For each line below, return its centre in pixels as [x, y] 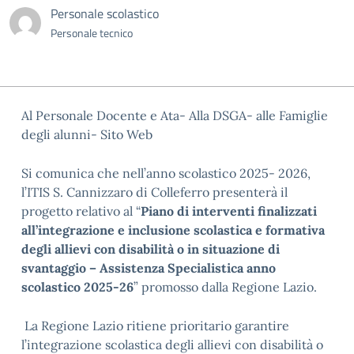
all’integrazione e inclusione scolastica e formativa [173, 230]
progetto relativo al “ [81, 211]
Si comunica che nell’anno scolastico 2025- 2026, [166, 173]
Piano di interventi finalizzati [229, 211]
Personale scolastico [105, 13]
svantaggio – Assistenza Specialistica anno [149, 268]
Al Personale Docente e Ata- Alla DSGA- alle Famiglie [175, 115]
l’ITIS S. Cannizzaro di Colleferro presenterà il [154, 192]
